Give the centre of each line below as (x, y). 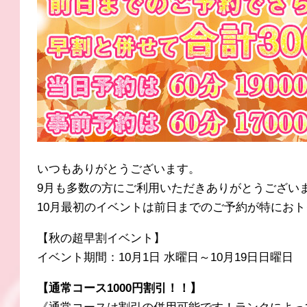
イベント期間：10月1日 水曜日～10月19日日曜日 (165, 257)
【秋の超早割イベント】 (101, 238)
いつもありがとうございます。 (119, 169)
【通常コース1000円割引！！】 (119, 288)
